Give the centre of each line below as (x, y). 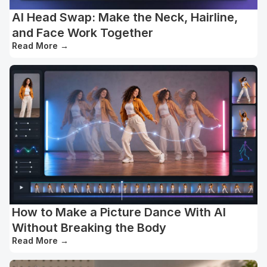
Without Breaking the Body (89, 228)
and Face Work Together (83, 33)
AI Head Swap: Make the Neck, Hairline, (125, 18)
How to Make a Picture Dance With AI (119, 212)
